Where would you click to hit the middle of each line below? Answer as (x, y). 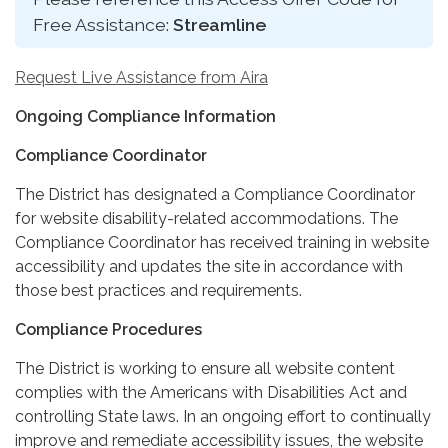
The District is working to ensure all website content (205, 368)
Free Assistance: (103, 24)
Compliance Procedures (108, 329)
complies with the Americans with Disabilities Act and (211, 392)
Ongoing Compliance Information (145, 116)
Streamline (219, 24)
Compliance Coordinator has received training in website (222, 242)
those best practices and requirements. (158, 290)
